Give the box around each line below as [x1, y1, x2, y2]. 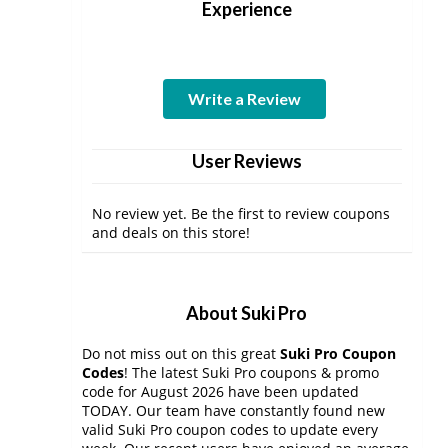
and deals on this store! [92, 223, 250, 242]
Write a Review [188, 89, 302, 108]
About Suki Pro [186, 302, 308, 324]
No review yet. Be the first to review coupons [92, 204, 390, 223]
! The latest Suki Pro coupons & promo [124, 363, 379, 382]
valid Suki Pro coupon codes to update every [82, 420, 378, 439]
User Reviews [191, 150, 302, 172]
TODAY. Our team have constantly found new [82, 401, 385, 420]
